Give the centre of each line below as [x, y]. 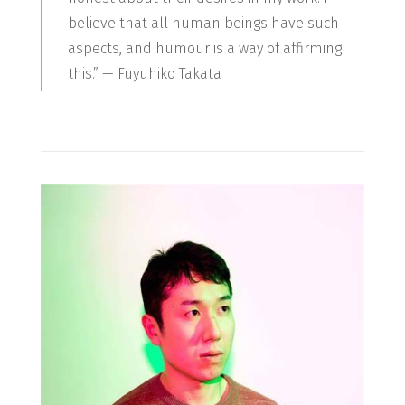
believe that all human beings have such [203, 24]
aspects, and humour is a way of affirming [204, 49]
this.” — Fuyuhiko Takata [144, 74]
